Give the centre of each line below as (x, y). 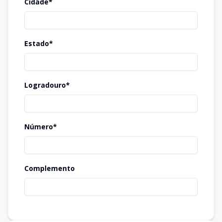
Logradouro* (47, 85)
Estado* (39, 43)
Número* (41, 127)
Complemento (50, 168)
